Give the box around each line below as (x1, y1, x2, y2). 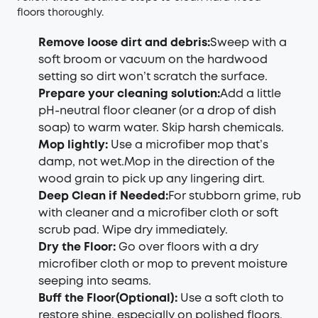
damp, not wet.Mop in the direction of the (38, 156, 275, 168)
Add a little (220, 88, 281, 99)
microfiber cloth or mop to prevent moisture (38, 258, 287, 270)
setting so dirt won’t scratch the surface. (38, 71, 268, 82)
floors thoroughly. (17, 8, 104, 17)
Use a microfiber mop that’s (111, 139, 268, 150)
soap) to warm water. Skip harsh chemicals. (38, 122, 284, 133)
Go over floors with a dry (119, 241, 258, 253)
